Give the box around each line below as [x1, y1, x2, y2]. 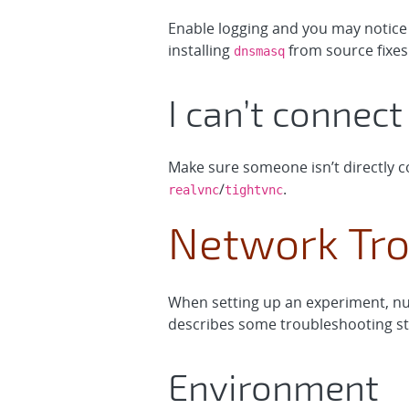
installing [168, 40, 234, 60]
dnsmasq [234, 44, 285, 58]
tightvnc [225, 183, 283, 197]
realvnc [168, 183, 219, 197]
